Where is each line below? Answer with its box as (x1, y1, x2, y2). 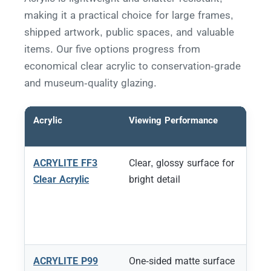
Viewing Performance (129, 114, 218, 126)
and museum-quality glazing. (24, 76, 157, 89)
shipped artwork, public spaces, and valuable (24, 25, 234, 38)
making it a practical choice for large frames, (24, 8, 233, 21)
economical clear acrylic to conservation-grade (24, 59, 241, 72)
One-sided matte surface (129, 255, 235, 267)
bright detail (129, 173, 181, 185)
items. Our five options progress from (24, 42, 200, 55)
